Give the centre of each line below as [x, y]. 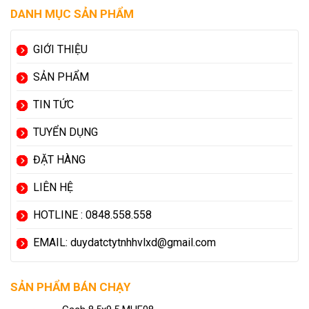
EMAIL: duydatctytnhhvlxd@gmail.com [124, 243]
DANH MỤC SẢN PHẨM [72, 14]
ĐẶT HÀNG [59, 160]
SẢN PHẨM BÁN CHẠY [70, 287]
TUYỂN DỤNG [66, 132]
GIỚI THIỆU [60, 50]
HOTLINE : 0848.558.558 [92, 215]
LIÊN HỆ [53, 188]
